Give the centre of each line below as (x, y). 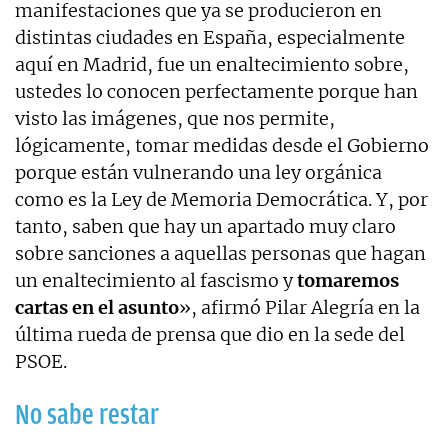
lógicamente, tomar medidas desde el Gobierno (222, 145)
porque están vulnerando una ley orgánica (198, 172)
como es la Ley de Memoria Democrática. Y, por (221, 199)
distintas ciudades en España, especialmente (210, 37)
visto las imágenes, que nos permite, (175, 118)
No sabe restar (87, 414)
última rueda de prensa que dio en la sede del (210, 334)
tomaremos (348, 280)
